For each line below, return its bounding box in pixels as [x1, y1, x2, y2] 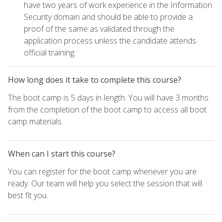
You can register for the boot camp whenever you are [8, 166, 197, 177]
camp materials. [8, 116, 63, 127]
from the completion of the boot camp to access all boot [8, 104, 207, 115]
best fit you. [8, 190, 48, 201]
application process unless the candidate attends [24, 35, 196, 47]
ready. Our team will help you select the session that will [8, 178, 202, 189]
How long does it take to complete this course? [8, 74, 181, 86]
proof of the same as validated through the [24, 23, 174, 35]
